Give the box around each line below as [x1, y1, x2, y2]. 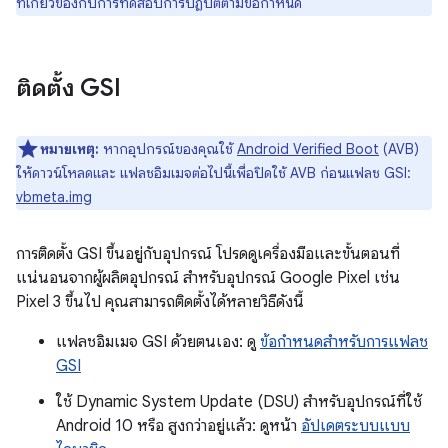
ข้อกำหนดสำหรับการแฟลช [260, 331, 428, 352]
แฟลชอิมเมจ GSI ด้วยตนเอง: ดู [56, 331, 260, 352]
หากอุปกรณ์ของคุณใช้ [99, 139, 237, 158]
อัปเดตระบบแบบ [301, 415, 410, 436]
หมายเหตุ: [40, 139, 99, 158]
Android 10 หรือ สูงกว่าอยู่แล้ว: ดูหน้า [56, 415, 301, 436]
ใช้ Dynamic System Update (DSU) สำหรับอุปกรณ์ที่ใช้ [56, 391, 422, 412]
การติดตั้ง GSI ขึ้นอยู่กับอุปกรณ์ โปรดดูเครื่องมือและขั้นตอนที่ [16, 243, 400, 264]
